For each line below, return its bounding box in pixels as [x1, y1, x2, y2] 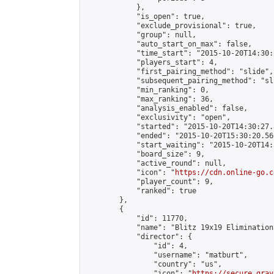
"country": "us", [85, 260, 222, 268]
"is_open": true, [85, 12, 205, 21]
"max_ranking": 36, [85, 95, 213, 103]
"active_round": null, [85, 159, 226, 168]
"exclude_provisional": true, [85, 21, 256, 30]
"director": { [85, 232, 192, 241]
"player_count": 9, [85, 177, 213, 186]
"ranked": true [85, 187, 196, 195]
